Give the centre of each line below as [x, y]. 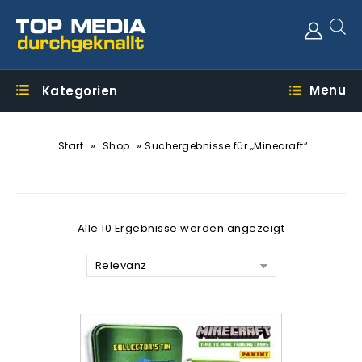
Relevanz [121, 265]
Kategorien [80, 91]
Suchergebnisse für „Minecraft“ [227, 146]
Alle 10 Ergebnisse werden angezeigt [181, 228]
